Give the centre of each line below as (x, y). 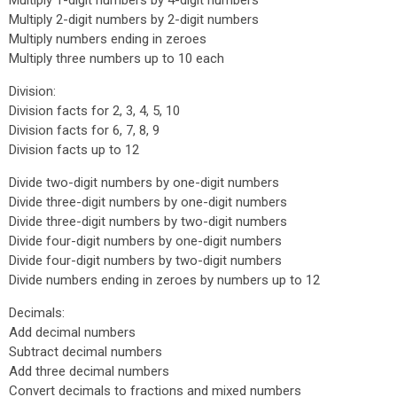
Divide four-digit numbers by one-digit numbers (145, 241)
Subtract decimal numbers (86, 352)
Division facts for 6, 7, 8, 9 (84, 130)
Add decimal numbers (72, 332)
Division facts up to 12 (74, 150)
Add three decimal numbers (89, 371)
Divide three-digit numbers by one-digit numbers (148, 202)
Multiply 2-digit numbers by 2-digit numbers (134, 19)
